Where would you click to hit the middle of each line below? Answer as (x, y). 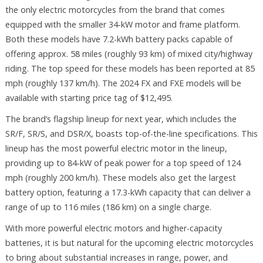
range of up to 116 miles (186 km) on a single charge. (108, 207)
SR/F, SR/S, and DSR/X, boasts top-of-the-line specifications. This (131, 133)
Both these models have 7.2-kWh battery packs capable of (119, 39)
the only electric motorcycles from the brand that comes (115, 10)
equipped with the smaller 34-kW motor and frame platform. (122, 25)
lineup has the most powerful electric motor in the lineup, (116, 148)
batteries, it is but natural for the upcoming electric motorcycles (129, 242)
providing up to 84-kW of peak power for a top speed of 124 (123, 163)
